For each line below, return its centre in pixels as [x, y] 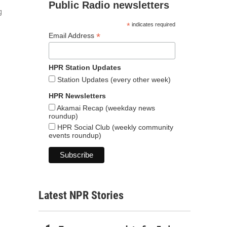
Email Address [72, 35]
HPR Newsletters [77, 96]
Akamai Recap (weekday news [105, 108]
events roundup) [75, 135]
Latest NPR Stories [81, 196]
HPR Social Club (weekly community [114, 127]
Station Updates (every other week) [113, 79]
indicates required [153, 24]
